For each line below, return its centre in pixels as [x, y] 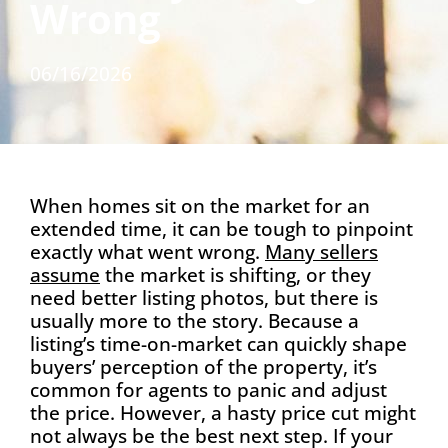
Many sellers [321, 252]
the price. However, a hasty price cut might [223, 413]
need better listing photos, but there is [204, 298]
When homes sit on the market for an [200, 206]
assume [65, 275]
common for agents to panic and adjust [208, 390]
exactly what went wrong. [147, 252]
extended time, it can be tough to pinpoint [221, 229]
